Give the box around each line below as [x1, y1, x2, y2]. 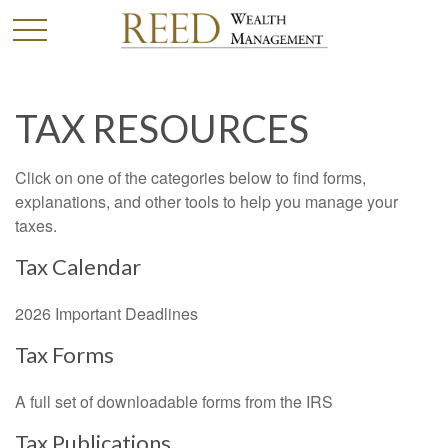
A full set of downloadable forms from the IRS [15, 390, 333, 413]
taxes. [15, 214, 57, 237]
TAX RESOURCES [15, 105, 309, 151]
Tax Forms [15, 341, 114, 368]
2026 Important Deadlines [15, 302, 198, 325]
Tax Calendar [15, 253, 141, 280]
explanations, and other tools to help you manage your [15, 190, 398, 213]
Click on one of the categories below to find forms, [15, 166, 366, 189]
